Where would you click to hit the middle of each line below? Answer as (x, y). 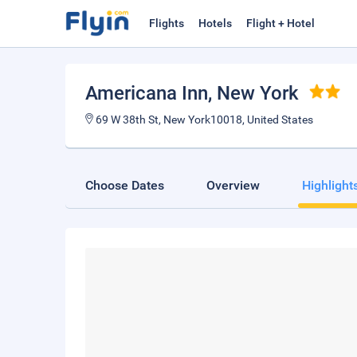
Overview (233, 185)
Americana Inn (147, 93)
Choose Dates (125, 185)
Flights (167, 23)
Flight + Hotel (280, 23)
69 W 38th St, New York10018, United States (203, 120)
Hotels (215, 23)
